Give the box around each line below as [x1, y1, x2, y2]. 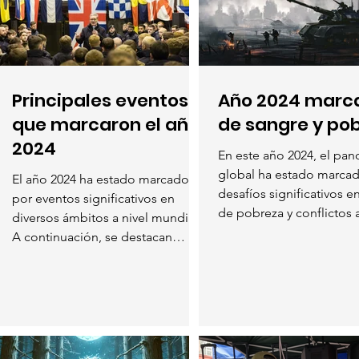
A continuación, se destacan [12, 228, 172, 244]
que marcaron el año [12, 111, 200, 137]
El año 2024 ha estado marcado [12, 171, 189, 187]
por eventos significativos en [12, 190, 175, 206]
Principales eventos [12, 87, 188, 113]
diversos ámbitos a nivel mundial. [12, 209, 201, 225]
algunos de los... [12, 248, 106, 264]
